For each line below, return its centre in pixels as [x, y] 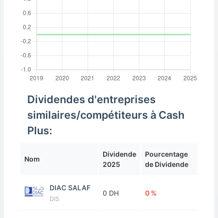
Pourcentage [166, 154]
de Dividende [167, 164]
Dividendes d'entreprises [91, 99]
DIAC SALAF [70, 188]
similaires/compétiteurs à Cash [106, 115]
